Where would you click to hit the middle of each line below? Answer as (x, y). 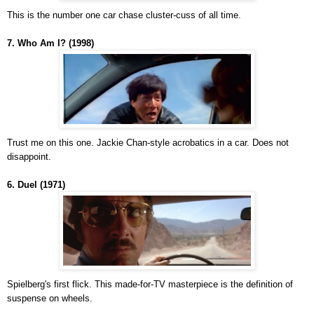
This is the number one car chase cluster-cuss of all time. (124, 15)
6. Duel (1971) (36, 185)
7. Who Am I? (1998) (50, 43)
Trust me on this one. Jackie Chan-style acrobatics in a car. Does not (148, 143)
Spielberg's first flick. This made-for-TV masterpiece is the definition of (150, 285)
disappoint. (29, 157)
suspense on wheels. (50, 299)
